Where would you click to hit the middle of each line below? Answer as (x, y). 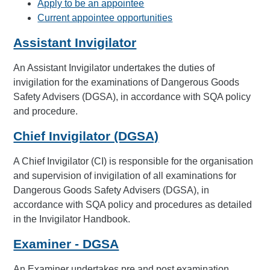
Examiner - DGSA (66, 244)
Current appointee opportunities (105, 18)
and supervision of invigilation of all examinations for (125, 175)
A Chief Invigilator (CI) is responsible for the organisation (133, 161)
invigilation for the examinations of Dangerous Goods (127, 82)
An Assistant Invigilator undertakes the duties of (114, 67)
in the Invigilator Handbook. (72, 219)
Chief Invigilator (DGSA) (86, 136)
